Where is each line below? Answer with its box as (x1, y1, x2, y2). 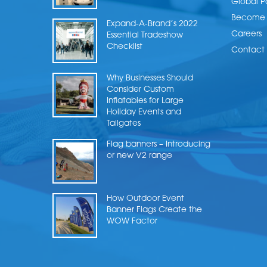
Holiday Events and (107, 108, 181, 116)
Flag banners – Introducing (107, 140, 210, 148)
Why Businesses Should (107, 74, 193, 82)
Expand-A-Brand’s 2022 (107, 20, 198, 28)
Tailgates (107, 119, 141, 128)
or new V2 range (107, 151, 172, 160)
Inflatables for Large (107, 97, 184, 105)
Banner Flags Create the (107, 206, 202, 214)
